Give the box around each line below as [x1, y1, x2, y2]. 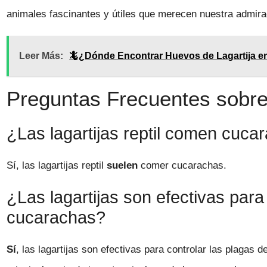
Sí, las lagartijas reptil [7, 160, 107, 172]
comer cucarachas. [138, 160, 227, 172]
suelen [107, 160, 138, 172]
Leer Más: [19, 51, 64, 61]
